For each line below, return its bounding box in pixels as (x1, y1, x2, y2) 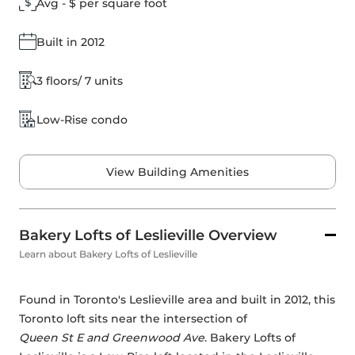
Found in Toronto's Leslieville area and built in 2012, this (19, 292, 335, 307)
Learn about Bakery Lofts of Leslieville (19, 248, 197, 260)
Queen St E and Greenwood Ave (19, 330, 204, 345)
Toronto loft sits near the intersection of (19, 311, 250, 326)
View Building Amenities (106, 165, 249, 179)
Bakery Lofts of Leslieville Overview (19, 227, 277, 244)
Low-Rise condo (36, 112, 128, 127)
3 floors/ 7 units (36, 73, 123, 88)
